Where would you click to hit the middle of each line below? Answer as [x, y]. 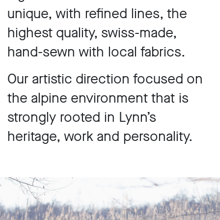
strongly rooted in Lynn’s [82, 117]
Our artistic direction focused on [105, 79]
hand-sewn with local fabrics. [96, 52]
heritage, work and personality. [100, 136]
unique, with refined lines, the [97, 14]
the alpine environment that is [98, 98]
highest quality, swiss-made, [92, 33]
